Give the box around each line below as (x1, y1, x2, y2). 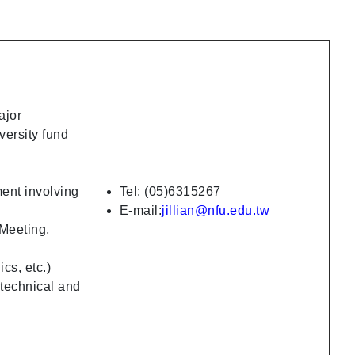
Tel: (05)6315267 (119, 184, 221, 198)
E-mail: (119, 203, 162, 217)
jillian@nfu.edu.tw (162, 203, 270, 217)
